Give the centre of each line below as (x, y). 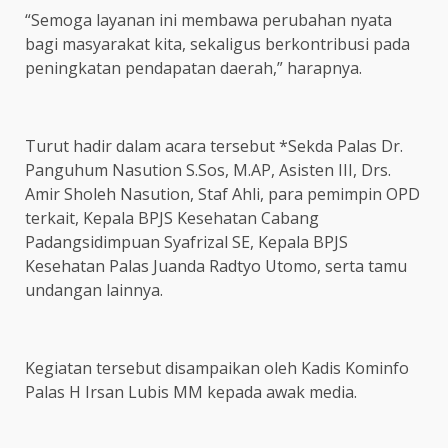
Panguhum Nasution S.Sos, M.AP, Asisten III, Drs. (208, 170)
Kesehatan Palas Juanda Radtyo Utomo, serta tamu (216, 266)
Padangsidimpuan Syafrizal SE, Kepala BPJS (186, 242)
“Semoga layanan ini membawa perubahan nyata (208, 20)
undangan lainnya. (94, 290)
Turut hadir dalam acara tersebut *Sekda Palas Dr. (214, 146)
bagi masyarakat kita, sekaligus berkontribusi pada (217, 44)
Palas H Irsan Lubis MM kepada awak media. (191, 392)
